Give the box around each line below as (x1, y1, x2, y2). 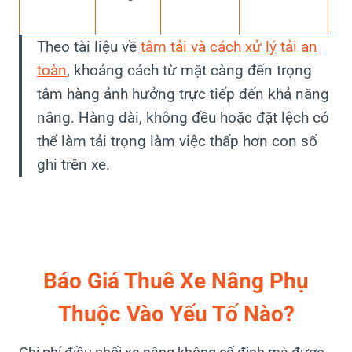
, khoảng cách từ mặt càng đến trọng (67, 61, 312, 80)
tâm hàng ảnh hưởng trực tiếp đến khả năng (37, 85, 329, 104)
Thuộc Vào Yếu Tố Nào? (57, 301, 295, 328)
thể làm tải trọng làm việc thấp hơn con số (37, 132, 317, 151)
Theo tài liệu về (37, 38, 141, 57)
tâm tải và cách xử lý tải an (141, 38, 317, 57)
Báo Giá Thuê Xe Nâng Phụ (43, 268, 309, 295)
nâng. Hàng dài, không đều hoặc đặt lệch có (37, 108, 329, 127)
